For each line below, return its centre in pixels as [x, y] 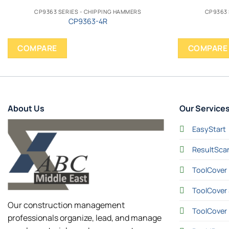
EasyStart [209, 129]
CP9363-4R [88, 21]
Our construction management [66, 205]
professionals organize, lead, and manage [85, 218]
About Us [26, 108]
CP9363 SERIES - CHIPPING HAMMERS [88, 11]
